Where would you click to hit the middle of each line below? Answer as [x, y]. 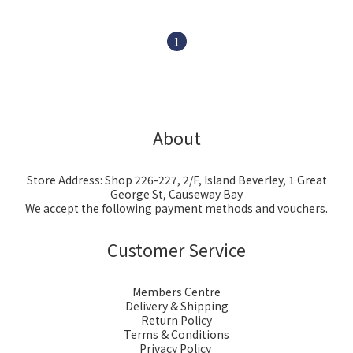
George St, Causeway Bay [176, 194]
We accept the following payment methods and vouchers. [176, 208]
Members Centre [176, 292]
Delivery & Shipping [176, 306]
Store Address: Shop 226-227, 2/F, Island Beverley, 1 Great [176, 180]
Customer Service [176, 249]
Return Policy [176, 320]
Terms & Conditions [176, 334]
